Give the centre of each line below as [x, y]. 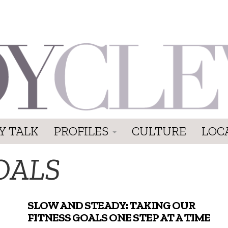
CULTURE [159, 131]
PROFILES [83, 131]
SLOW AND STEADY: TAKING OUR [112, 205]
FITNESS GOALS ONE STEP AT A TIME [119, 217]
